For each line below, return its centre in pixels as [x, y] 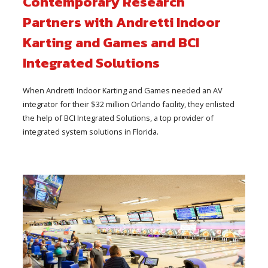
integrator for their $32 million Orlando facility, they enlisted [129, 104]
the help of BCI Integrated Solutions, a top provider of [118, 118]
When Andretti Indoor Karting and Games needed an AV [123, 90]
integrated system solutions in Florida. [91, 131]
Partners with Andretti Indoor [122, 22]
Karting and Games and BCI [111, 42]
